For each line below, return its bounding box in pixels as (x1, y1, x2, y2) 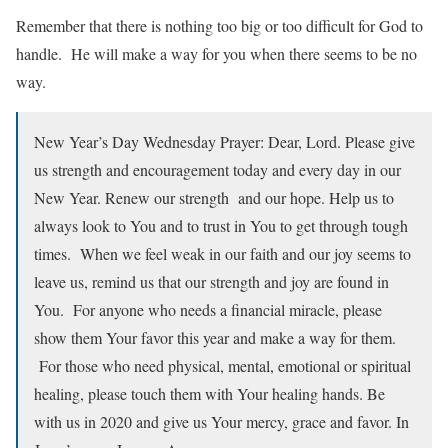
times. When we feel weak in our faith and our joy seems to (34, 243, 411, 265)
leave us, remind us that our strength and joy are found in (34, 271, 389, 293)
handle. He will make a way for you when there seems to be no (16, 43, 417, 65)
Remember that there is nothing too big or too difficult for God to (16, 15, 423, 37)
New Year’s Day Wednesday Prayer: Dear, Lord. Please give (34, 131, 415, 153)
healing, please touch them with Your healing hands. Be (34, 383, 385, 405)
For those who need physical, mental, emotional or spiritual (34, 355, 411, 377)
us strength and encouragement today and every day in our (34, 159, 401, 181)
